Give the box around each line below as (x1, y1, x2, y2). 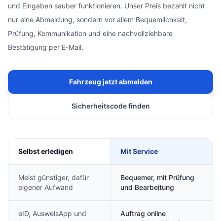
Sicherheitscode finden (71, 102, 150, 110)
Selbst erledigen (18, 147, 73, 155)
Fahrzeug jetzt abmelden (69, 77, 152, 86)
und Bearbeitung (120, 183, 174, 191)
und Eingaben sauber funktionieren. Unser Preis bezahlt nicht (8, 1, 205, 10)
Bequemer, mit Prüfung (120, 173, 194, 182)
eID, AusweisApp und (18, 209, 86, 218)
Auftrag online (120, 209, 166, 218)
